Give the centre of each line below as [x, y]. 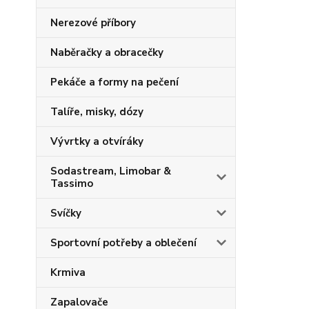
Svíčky [66, 213]
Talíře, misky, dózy [97, 111]
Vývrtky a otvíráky [97, 141]
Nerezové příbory [93, 22]
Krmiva [68, 272]
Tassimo [72, 183]
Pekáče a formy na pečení [114, 82]
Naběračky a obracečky [107, 52]
